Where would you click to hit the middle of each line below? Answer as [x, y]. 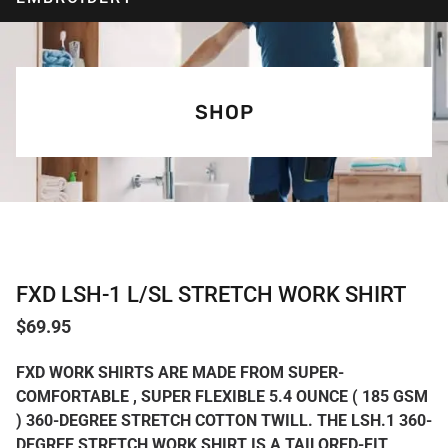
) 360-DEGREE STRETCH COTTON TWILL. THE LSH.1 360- [224, 421]
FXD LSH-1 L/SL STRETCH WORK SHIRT [211, 294]
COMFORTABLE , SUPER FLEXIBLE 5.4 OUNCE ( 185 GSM [222, 397]
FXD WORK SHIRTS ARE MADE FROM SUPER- [180, 373]
